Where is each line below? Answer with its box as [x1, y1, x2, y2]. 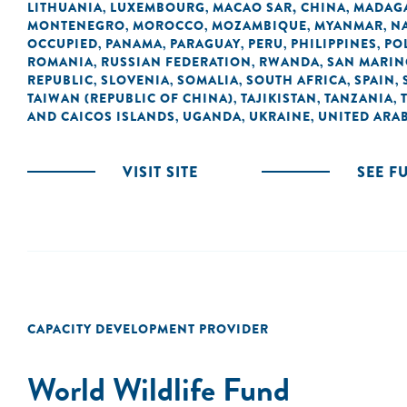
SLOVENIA [101, 71, 170, 89]
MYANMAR [314, 16, 383, 35]
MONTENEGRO [27, 16, 125, 35]
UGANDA [183, 107, 242, 125]
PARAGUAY [170, 35, 241, 53]
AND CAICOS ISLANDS [27, 107, 175, 125]
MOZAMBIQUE [212, 16, 307, 35]
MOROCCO [133, 16, 204, 35]
